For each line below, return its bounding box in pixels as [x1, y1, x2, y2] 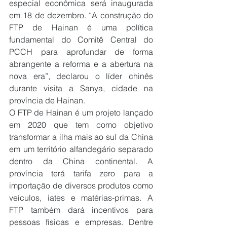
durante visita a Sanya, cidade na [9, 83, 153, 93]
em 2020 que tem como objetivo [9, 119, 153, 130]
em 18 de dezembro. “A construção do [9, 10, 153, 20]
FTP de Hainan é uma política [9, 22, 153, 32]
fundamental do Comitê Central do [9, 34, 153, 45]
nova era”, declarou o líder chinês [9, 70, 153, 81]
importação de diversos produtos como [9, 180, 153, 191]
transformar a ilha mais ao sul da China [9, 131, 153, 142]
